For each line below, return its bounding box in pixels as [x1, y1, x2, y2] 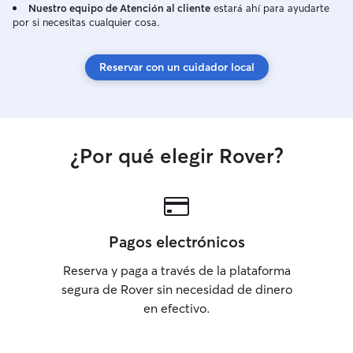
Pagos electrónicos [108, 232, 245, 251]
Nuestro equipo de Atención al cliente [28, 2, 210, 14]
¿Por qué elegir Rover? [69, 143, 284, 169]
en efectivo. [143, 300, 210, 316]
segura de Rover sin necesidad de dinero [61, 281, 292, 297]
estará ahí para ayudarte [210, 2, 329, 14]
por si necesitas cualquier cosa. [13, 16, 160, 28]
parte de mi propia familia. [32, 8, 163, 22]
